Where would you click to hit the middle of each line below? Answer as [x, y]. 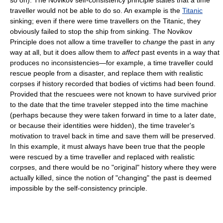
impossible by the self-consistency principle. [79, 188]
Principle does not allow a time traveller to [76, 42]
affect [131, 52]
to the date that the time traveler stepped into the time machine [109, 104]
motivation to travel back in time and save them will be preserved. [113, 136]
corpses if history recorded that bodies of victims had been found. [113, 83]
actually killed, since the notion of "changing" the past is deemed [111, 177]
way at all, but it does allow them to [66, 52]
